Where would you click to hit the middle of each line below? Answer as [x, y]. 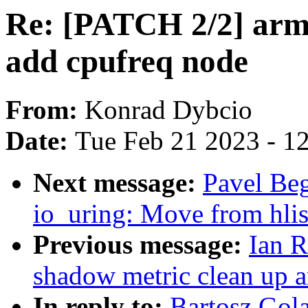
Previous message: [141, 245]
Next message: [118, 183]
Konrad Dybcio [168, 110]
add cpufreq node [127, 61]
